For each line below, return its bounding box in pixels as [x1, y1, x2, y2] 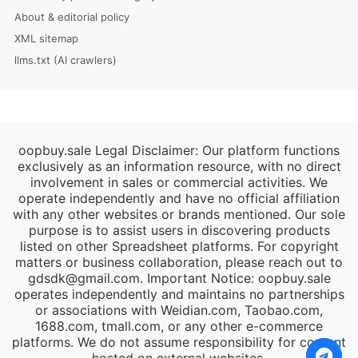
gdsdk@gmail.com [27, 270, 140, 286]
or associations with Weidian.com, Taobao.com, [35, 302, 323, 318]
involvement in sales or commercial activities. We [30, 174, 328, 190]
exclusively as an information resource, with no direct [17, 158, 341, 174]
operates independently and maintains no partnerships [14, 286, 344, 302]
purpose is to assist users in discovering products [28, 222, 330, 238]
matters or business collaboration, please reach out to [15, 254, 343, 270]
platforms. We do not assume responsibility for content [12, 334, 346, 350]
